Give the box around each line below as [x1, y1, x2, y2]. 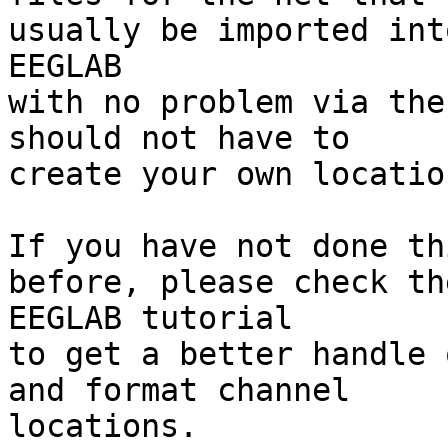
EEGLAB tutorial [8, 300, 293, 337]
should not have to [8, 120, 350, 157]
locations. [8, 408, 198, 445]
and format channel [8, 372, 350, 409]
